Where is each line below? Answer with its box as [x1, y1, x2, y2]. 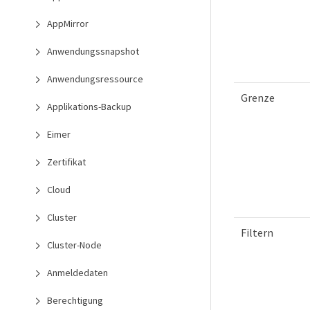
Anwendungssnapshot [47, 45, 139, 57]
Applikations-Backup [47, 100, 131, 113]
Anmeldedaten [47, 266, 108, 279]
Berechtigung [47, 294, 103, 307]
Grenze [241, 91, 275, 105]
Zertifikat [47, 156, 86, 168]
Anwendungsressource [47, 73, 143, 85]
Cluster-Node [47, 239, 102, 251]
